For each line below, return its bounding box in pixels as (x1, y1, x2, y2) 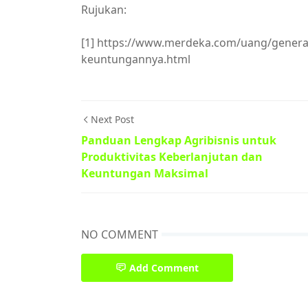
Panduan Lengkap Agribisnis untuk (81, 133, 276, 148)
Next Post (91, 113, 134, 126)
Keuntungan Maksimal (81, 166, 208, 181)
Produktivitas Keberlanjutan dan (81, 149, 263, 164)
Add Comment (129, 261, 199, 274)
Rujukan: (81, 2, 126, 17)
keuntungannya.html (81, 52, 190, 67)
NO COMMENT (81, 227, 158, 242)
